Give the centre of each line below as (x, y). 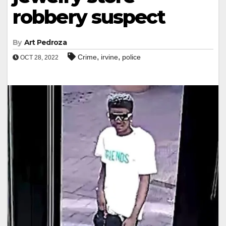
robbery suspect (89, 17)
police (131, 57)
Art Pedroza (45, 42)
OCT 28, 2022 (39, 57)
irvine (109, 57)
